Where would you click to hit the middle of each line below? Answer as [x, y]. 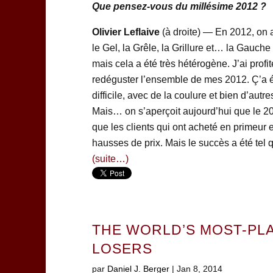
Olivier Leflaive [126, 32]
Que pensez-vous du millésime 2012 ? [179, 7]
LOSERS [122, 249]
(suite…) [110, 159]
